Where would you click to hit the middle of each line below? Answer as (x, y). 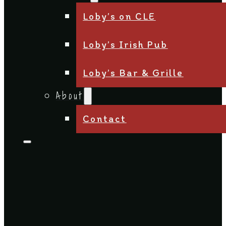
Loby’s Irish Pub (125, 44)
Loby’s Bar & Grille (133, 73)
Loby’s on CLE (119, 16)
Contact (105, 119)
